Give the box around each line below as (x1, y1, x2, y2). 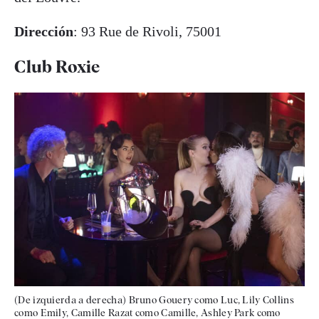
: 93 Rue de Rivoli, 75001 (73, 23, 221, 39)
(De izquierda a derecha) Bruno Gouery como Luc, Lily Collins (14, 293, 294, 305)
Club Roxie (14, 56, 100, 77)
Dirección (14, 23, 73, 39)
